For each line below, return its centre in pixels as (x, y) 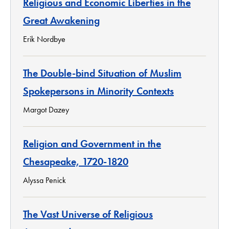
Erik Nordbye (44, 39)
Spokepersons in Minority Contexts (98, 91)
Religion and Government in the (92, 143)
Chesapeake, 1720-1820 (76, 161)
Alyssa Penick (44, 180)
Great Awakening (61, 20)
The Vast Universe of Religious (88, 214)
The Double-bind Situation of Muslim (102, 73)
